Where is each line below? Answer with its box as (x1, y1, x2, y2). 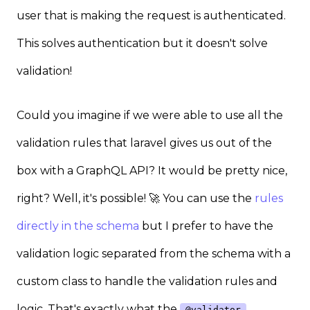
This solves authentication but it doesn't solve (17, 37, 268, 51)
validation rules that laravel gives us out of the (17, 136, 272, 150)
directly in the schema (17, 219, 139, 233)
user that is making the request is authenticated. (17, 9, 286, 23)
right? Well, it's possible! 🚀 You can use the (17, 192, 255, 206)
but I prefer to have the (139, 219, 273, 233)
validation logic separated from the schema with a (17, 247, 291, 261)
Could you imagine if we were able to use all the (17, 109, 283, 122)
